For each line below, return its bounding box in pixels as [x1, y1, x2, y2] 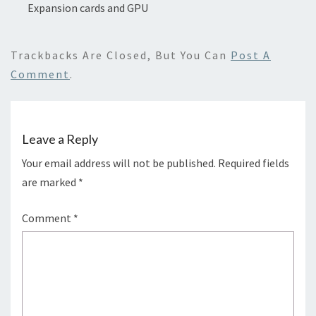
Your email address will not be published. [22, 156, 216, 171]
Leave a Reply [22, 131, 98, 147]
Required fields [218, 156, 289, 171]
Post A [231, 48, 271, 62]
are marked [22, 175, 78, 190]
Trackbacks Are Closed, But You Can [11, 48, 231, 62]
